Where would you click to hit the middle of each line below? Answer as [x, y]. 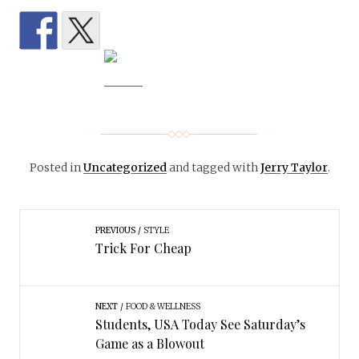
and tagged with [213, 168]
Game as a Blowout [149, 344]
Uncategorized [125, 168]
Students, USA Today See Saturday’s [200, 325]
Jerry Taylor [294, 168]
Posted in [56, 168]
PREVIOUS [115, 231]
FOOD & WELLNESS [163, 307]
